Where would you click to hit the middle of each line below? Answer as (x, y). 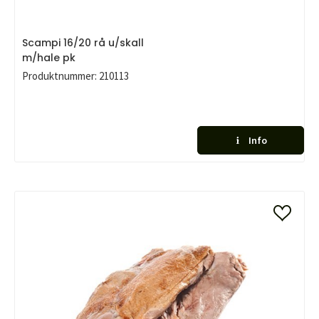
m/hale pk (49, 58)
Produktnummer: (59, 76)
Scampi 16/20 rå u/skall (83, 43)
